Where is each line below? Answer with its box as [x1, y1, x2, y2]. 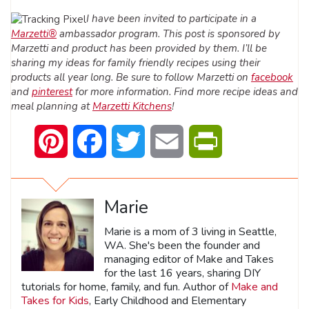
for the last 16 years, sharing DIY [104, 265, 261, 281]
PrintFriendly [222, 133, 283, 149]
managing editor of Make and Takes [104, 251, 274, 267]
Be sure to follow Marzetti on [116, 70, 251, 84]
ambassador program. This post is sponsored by [57, 26, 280, 41]
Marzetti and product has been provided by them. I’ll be [11, 41, 267, 55]
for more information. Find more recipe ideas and [72, 84, 298, 99]
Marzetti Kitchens [92, 99, 172, 113]
